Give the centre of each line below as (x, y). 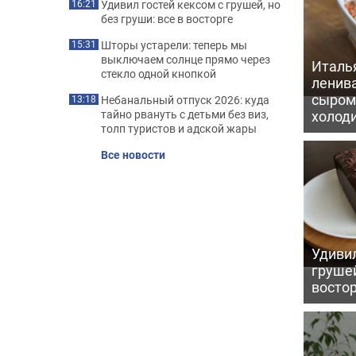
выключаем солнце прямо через (186, 59)
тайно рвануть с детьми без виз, (185, 114)
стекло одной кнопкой (159, 74)
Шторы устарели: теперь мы (174, 45)
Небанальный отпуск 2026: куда (185, 100)
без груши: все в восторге (167, 19)
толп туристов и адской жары (179, 128)
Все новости (133, 155)
